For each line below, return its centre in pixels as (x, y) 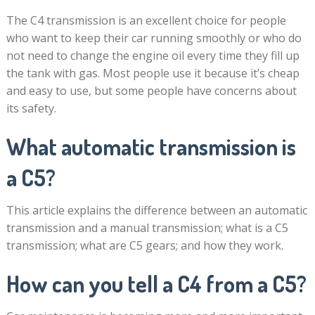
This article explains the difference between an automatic (156, 210)
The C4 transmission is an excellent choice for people (146, 20)
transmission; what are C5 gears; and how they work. (144, 245)
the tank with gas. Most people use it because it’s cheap (153, 73)
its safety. (31, 108)
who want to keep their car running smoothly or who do (154, 38)
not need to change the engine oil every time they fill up (153, 56)
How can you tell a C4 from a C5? (156, 284)
